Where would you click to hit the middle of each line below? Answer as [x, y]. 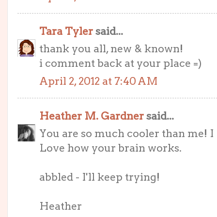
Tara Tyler [66, 31]
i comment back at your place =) [121, 63]
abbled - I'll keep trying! [100, 177]
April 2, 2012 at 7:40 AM [99, 81]
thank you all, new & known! [111, 49]
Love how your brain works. [110, 148]
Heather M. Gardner [92, 116]
